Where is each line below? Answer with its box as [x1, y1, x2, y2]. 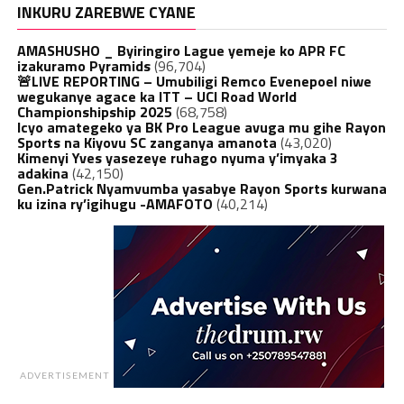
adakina [16, 161, 69, 184]
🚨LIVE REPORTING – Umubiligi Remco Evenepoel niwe [16, 69, 372, 92]
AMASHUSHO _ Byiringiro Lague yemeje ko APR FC [16, 39, 345, 61]
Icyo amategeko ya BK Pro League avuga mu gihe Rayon [16, 115, 386, 138]
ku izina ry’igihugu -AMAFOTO [16, 192, 213, 215]
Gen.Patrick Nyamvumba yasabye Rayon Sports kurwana [16, 177, 387, 199]
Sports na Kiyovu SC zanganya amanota [16, 131, 277, 153]
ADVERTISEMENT [20, 369, 110, 381]
